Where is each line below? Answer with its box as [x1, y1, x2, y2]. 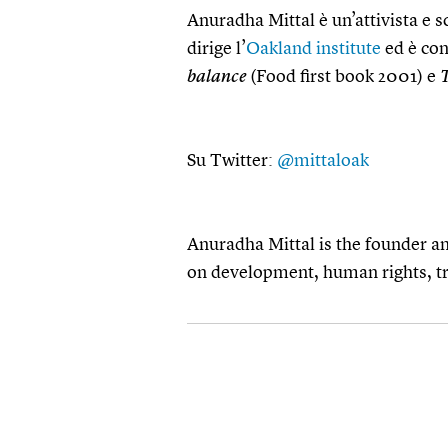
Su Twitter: [187, 152, 277, 170]
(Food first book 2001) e [246, 68, 440, 86]
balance [187, 68, 246, 86]
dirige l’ [187, 40, 246, 58]
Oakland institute [246, 40, 381, 58]
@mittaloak [277, 152, 369, 170]
